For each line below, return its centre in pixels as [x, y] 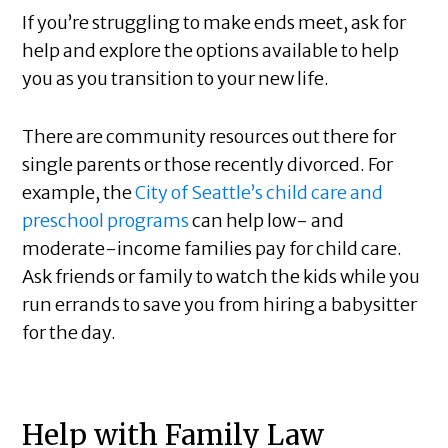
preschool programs [106, 221]
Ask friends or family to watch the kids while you [221, 277]
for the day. [69, 333]
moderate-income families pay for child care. [212, 249]
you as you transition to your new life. [176, 79]
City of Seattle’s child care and [259, 193]
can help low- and [267, 221]
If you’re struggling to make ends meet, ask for [214, 23]
